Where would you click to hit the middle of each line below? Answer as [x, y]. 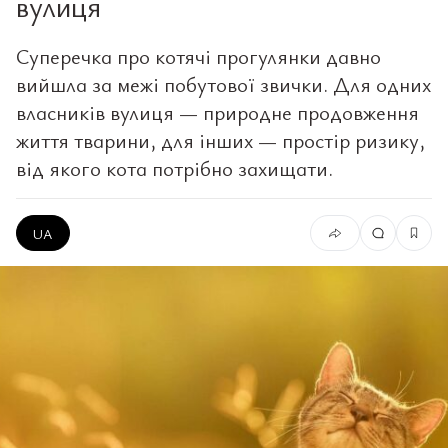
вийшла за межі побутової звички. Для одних [223, 84]
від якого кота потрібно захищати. [174, 168]
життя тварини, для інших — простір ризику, [220, 140]
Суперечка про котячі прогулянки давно [198, 56]
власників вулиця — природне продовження [217, 112]
